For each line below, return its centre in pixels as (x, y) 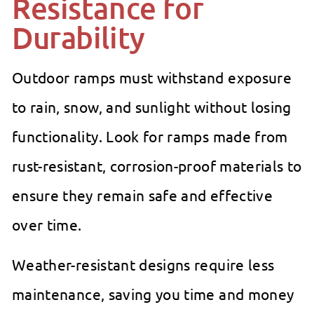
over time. (47, 225)
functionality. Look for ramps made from (150, 136)
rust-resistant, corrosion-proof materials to (157, 166)
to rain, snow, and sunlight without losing (152, 107)
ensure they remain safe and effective (142, 195)
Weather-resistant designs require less (143, 265)
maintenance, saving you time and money (153, 294)
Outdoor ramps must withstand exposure (152, 77)
